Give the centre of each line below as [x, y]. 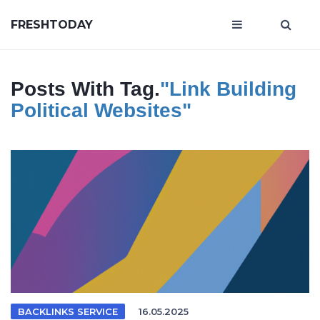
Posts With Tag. [85, 89]
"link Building [228, 89]
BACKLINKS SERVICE [68, 311]
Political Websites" [101, 110]
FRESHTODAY [52, 25]
